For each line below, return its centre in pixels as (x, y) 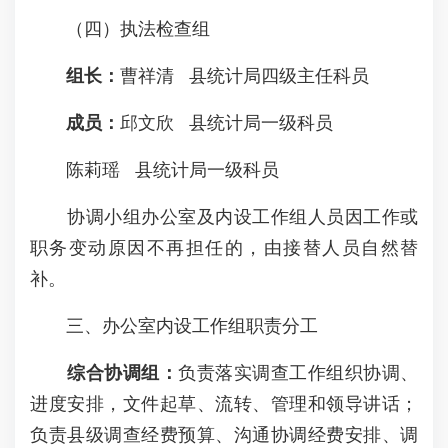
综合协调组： (122, 373)
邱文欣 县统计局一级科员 (226, 123)
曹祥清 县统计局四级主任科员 (244, 76)
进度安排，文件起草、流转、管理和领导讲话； (224, 404)
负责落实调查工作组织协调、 (298, 373)
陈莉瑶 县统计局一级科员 (154, 170)
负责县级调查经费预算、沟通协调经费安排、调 (224, 435)
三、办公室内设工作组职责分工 (174, 326)
